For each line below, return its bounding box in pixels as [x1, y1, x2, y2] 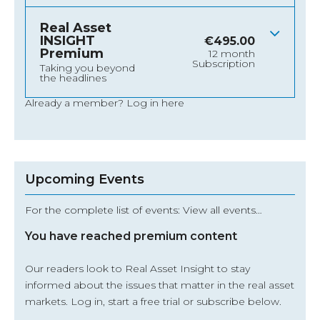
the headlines [40, 71, 106, 85]
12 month [209, 47, 255, 61]
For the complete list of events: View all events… [25, 204, 262, 217]
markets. [25, 295, 71, 309]
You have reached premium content [25, 229, 237, 244]
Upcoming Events [25, 171, 144, 188]
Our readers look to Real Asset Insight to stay [25, 262, 250, 276]
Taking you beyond [40, 61, 135, 75]
